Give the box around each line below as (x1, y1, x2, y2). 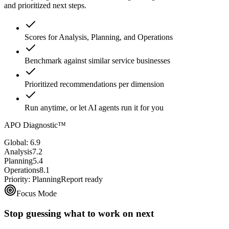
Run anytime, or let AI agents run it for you (25, 103, 164, 112)
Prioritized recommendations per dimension (25, 79, 164, 88)
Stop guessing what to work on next (4, 208, 154, 219)
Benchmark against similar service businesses (25, 56, 170, 65)
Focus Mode (16, 189, 57, 198)
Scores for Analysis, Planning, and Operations (25, 32, 173, 41)
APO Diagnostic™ (4, 120, 66, 129)
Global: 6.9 (4, 138, 40, 147)
